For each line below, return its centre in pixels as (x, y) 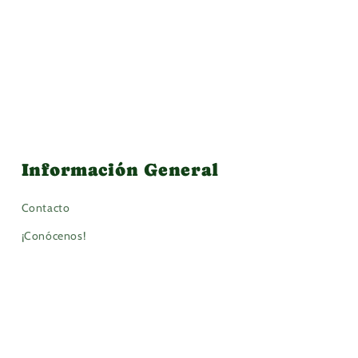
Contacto (46, 208)
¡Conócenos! (54, 236)
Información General (120, 170)
